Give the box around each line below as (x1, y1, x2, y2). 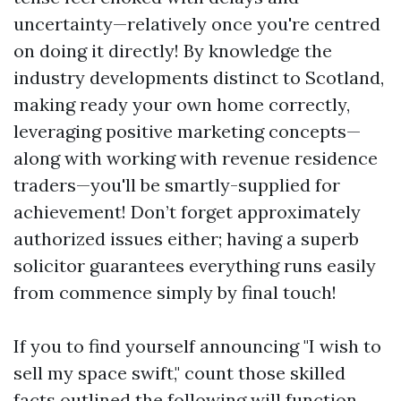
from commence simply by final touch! (13, 281, 337, 304)
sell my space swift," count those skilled (13, 362, 346, 385)
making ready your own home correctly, (13, 93, 350, 116)
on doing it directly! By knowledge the (13, 39, 332, 63)
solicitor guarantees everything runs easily (13, 254, 376, 277)
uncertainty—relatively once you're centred (13, 13, 380, 36)
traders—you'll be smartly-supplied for (13, 174, 340, 197)
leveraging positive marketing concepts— (13, 120, 361, 143)
